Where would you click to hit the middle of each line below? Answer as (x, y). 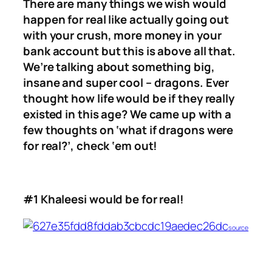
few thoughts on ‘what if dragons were (128, 130)
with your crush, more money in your (122, 36)
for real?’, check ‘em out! (90, 146)
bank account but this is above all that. (131, 51)
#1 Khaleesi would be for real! (104, 199)
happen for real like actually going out (126, 20)
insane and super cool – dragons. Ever (126, 83)
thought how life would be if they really (129, 99)
